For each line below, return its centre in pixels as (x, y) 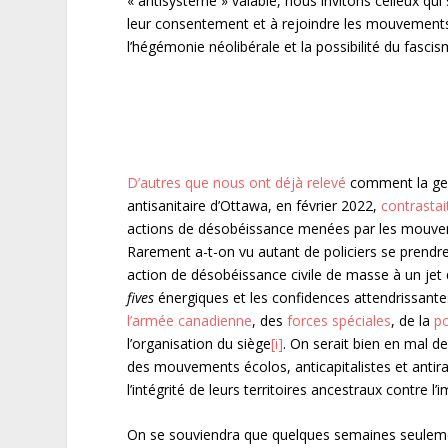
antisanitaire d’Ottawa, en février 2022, (254, 206)
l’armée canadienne (190, 321)
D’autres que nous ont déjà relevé (237, 183)
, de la (413, 321)
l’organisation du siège (199, 344)
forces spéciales (339, 321)
